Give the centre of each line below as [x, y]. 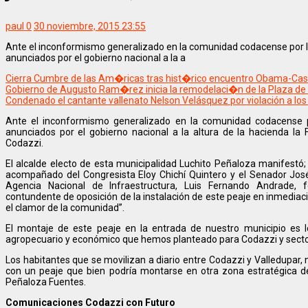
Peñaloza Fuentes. [46, 282]
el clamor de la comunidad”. [65, 208]
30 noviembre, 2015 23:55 [90, 26]
